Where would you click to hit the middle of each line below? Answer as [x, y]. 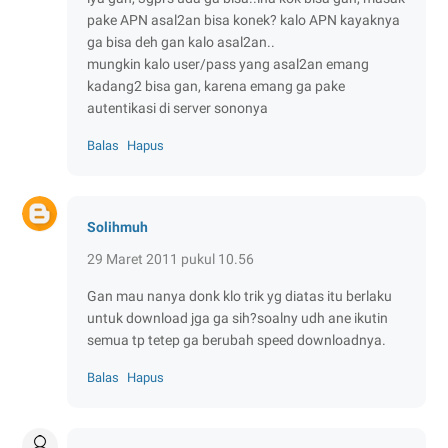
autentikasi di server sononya [177, 107]
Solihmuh [117, 226]
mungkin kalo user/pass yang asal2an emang [228, 63]
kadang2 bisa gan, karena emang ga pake [216, 85]
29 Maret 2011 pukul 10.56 [170, 258]
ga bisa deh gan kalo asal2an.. [181, 41]
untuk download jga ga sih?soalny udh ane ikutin [237, 317]
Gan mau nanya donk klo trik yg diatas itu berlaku [239, 295]
